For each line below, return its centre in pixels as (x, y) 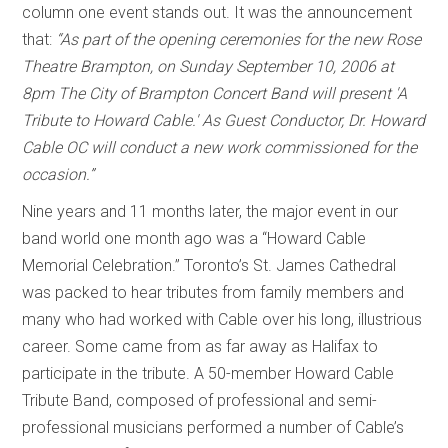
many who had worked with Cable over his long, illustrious (222, 319)
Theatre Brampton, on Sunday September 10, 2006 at (208, 66)
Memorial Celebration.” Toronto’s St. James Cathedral (209, 265)
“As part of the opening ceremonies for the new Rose (239, 39)
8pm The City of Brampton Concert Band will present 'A (215, 93)
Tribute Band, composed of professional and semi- (200, 400)
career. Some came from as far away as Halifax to (200, 346)
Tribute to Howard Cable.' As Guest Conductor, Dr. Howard (224, 120)
